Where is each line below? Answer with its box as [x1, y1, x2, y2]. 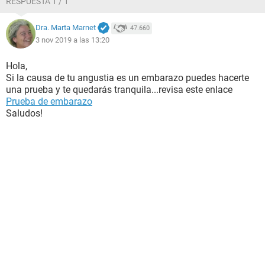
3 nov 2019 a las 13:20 [35, 35, 109, 44]
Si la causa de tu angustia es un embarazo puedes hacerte [6, 72, 249, 83]
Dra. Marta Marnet [35, 23, 96, 33]
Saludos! [6, 108, 43, 119]
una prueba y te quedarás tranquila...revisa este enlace [6, 84, 232, 95]
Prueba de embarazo [6, 96, 92, 107]
